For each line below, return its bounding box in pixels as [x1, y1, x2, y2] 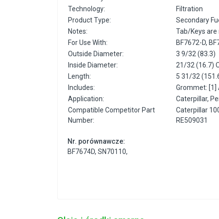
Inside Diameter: [68, 61, 118, 69]
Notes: [68, 27, 88, 36]
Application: [68, 95, 104, 103]
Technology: [68, 5, 105, 13]
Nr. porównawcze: [67, 137, 125, 146]
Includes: [68, 84, 95, 92]
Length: [68, 72, 91, 81]
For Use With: [68, 39, 108, 47]
